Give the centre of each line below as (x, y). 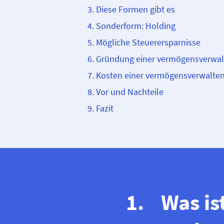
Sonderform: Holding (136, 26)
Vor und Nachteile (130, 92)
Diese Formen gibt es (135, 9)
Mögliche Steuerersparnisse (148, 42)
